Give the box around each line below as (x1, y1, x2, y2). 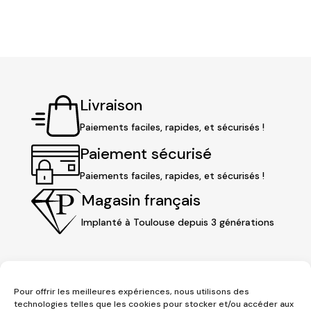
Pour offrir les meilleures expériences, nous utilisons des (14, 286, 249, 297)
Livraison (79, 94, 142, 115)
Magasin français (81, 190, 201, 211)
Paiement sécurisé (79, 143, 212, 164)
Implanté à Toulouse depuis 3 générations (81, 216, 274, 229)
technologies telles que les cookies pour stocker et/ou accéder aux (14, 299, 294, 310)
